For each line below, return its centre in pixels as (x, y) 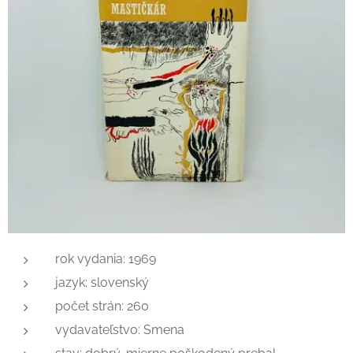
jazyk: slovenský (102, 282)
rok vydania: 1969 (106, 259)
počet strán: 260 (102, 306)
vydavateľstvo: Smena (120, 330)
